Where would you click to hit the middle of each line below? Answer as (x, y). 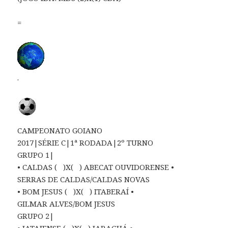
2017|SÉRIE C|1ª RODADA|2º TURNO (85, 142)
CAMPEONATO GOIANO (60, 130)
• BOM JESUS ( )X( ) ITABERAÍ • (76, 191)
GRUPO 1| (36, 154)
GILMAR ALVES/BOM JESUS (66, 203)
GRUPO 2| (36, 216)
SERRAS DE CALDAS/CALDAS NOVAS (84, 179)
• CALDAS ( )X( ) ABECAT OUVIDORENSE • (96, 167)
